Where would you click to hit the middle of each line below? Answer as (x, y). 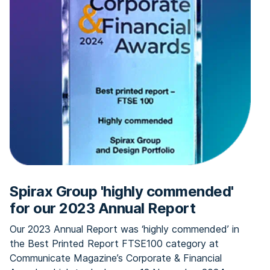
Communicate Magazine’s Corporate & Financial (116, 258)
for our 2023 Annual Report (102, 208)
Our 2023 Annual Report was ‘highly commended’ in (124, 229)
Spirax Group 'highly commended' (122, 191)
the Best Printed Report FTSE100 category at (114, 243)
